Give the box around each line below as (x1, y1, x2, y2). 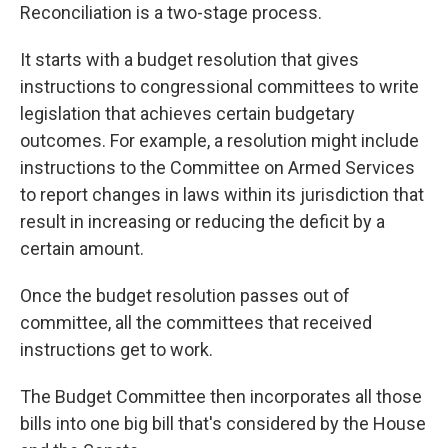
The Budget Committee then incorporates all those (20, 386, 422, 408)
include (361, 130, 419, 152)
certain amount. (20, 238, 144, 260)
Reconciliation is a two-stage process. (20, 2, 322, 24)
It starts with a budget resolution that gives (20, 49, 359, 71)
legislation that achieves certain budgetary (20, 103, 355, 125)
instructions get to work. (20, 339, 213, 361)
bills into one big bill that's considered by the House (20, 413, 426, 435)
